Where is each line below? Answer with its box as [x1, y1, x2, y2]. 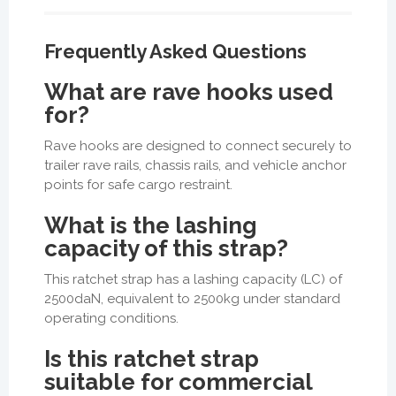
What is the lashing [44, 211, 257, 239]
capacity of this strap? [44, 234, 288, 262]
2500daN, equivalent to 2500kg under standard [44, 290, 340, 307]
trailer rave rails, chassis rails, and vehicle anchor [44, 156, 346, 173]
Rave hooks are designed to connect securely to [44, 137, 352, 154]
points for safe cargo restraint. [44, 176, 232, 193]
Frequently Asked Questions [44, 39, 307, 63]
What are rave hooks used [44, 78, 333, 105]
